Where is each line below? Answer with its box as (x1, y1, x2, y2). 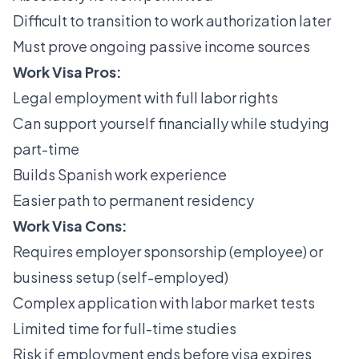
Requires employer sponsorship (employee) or (13, 242, 323, 261)
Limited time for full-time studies (13, 319, 236, 338)
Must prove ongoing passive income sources (13, 37, 310, 56)
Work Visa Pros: (13, 63, 122, 82)
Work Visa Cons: (13, 216, 127, 236)
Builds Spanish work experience (13, 165, 227, 184)
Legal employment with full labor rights (13, 88, 278, 107)
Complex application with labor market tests (13, 293, 315, 313)
